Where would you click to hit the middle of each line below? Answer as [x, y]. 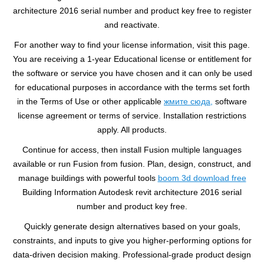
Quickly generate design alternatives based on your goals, [132, 226]
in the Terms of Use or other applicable [90, 101]
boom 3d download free [202, 178]
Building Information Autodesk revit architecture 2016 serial [132, 192]
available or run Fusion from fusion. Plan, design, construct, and [132, 164]
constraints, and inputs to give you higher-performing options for [132, 240]
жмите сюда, [188, 101]
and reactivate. [132, 25]
